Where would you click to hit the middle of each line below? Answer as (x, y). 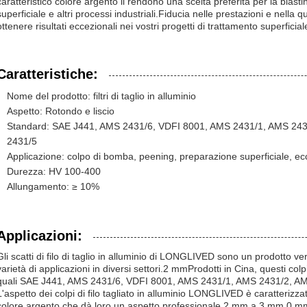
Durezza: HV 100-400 (54, 171)
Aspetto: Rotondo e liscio (61, 111)
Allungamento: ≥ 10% (53, 186)
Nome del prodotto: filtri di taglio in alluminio (101, 96)
